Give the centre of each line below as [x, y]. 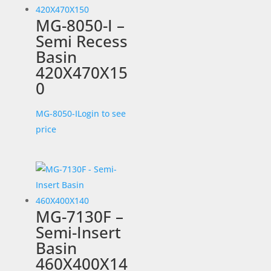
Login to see [101, 114]
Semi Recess [81, 41]
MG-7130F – [79, 216]
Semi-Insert [78, 232]
